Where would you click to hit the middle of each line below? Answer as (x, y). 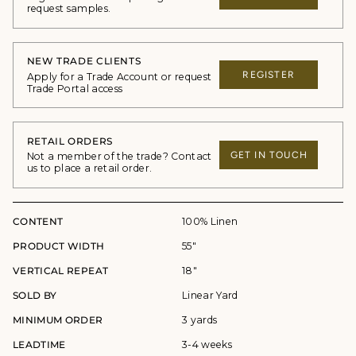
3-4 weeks (207, 344)
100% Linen (210, 221)
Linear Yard (210, 295)
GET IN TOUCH (269, 155)
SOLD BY (35, 295)
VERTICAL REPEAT (61, 270)
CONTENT (38, 221)
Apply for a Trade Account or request (119, 76)
